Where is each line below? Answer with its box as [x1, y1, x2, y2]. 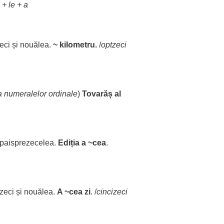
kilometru [59, 40, 95, 49]
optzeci [101, 40, 126, 49]
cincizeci [96, 187, 127, 196]
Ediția [58, 138, 79, 147]
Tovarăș [82, 89, 112, 98]
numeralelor [4, 89, 46, 98]
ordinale [48, 89, 77, 98]
